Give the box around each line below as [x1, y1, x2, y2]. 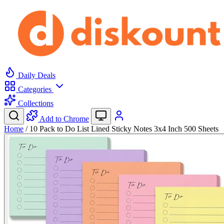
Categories [16, 85, 53, 93]
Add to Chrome [39, 114, 89, 123]
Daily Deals [16, 71, 55, 79]
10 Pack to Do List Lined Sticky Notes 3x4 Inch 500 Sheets [29, 124, 218, 133]
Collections [16, 99, 53, 107]
